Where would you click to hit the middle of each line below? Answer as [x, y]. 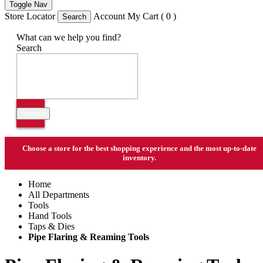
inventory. [139, 158]
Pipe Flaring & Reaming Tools [89, 237]
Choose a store [46, 148]
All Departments [59, 195]
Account [109, 16]
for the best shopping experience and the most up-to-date [163, 148]
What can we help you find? [69, 37]
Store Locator [30, 16]
